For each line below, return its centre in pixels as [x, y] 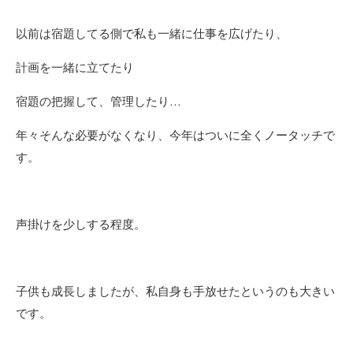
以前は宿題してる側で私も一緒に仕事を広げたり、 [152, 33]
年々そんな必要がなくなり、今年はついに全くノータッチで [175, 135]
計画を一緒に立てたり [75, 67]
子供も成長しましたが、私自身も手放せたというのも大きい [175, 291]
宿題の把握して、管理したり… [98, 101]
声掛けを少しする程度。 [81, 224]
